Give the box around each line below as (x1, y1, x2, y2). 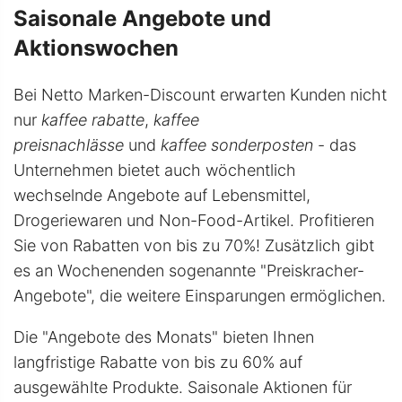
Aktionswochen (13, 35, 179, 62)
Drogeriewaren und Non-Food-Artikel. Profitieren (13, 211, 374, 231)
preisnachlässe (13, 135, 124, 155)
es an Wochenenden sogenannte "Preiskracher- (13, 261, 364, 281)
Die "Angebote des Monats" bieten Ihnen (13, 328, 314, 347)
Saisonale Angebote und (13, 5, 271, 32)
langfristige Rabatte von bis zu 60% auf (13, 353, 302, 372)
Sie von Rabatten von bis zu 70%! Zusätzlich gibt (13, 236, 374, 256)
